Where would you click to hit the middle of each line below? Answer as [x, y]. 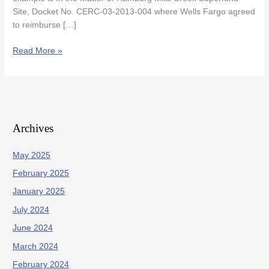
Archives [33, 128]
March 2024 [36, 246]
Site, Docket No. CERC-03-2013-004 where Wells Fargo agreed [134, 12]
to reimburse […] [45, 25]
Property [29, 8]
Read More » [38, 50]
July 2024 [31, 210]
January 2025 [39, 192]
